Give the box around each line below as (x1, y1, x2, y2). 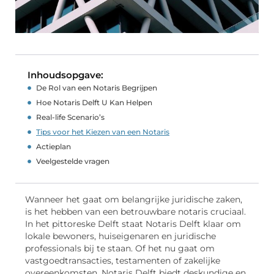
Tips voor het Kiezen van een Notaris (36, 127, 169, 137)
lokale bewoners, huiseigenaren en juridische (25, 231, 216, 242)
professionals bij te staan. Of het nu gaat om (25, 243, 215, 254)
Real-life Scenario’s (36, 113, 105, 122)
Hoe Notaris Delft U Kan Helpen (36, 98, 152, 108)
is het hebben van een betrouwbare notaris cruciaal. (25, 207, 246, 217)
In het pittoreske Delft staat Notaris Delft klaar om (25, 219, 241, 229)
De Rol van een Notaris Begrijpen (36, 83, 157, 93)
